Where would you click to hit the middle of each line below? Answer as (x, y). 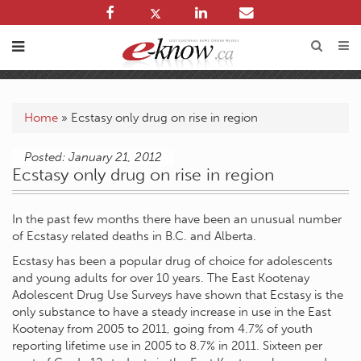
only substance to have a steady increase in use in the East (172, 312)
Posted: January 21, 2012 (93, 157)
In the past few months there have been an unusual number (177, 219)
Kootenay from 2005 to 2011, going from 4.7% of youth (162, 329)
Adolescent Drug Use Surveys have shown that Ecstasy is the (178, 295)
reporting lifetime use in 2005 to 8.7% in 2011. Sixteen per (167, 346)
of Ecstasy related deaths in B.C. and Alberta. (134, 236)
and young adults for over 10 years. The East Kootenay (161, 278)
